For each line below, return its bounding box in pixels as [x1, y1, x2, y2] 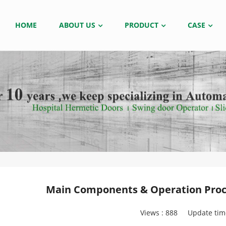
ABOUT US [59, 20, 95, 30]
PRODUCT [125, 20, 158, 30]
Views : [140, 208, 165, 217]
